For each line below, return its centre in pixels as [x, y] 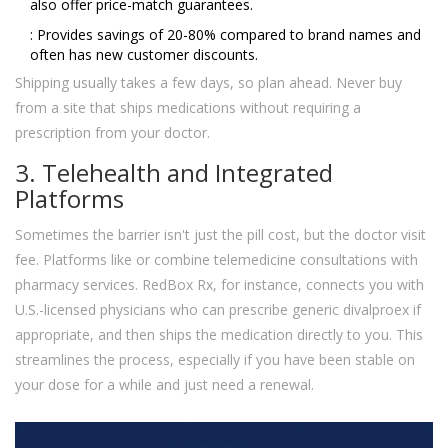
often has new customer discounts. [144, 55]
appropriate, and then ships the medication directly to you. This [219, 335]
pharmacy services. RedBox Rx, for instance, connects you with [219, 285]
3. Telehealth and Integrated [174, 173]
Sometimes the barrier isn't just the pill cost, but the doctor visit [220, 235]
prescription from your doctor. [112, 133]
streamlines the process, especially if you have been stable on [215, 360]
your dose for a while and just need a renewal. [164, 385]
